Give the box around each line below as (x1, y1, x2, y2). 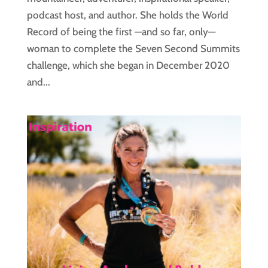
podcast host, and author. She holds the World (26, 9, 229, 22)
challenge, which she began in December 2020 (26, 59, 230, 72)
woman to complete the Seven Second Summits (26, 42, 240, 55)
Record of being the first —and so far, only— (26, 26, 215, 38)
